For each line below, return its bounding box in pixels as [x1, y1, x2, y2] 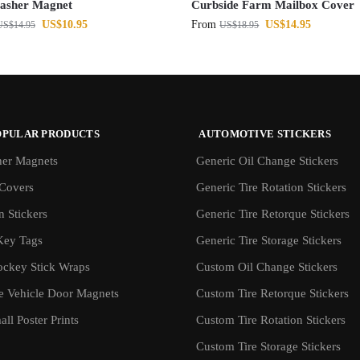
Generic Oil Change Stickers [196, 153, 338, 167]
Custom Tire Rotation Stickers [196, 313, 346, 326]
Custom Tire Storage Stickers [196, 339, 341, 353]
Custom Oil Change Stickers [196, 260, 337, 273]
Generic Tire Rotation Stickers [196, 180, 346, 194]
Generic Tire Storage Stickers [196, 233, 342, 247]
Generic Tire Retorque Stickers [196, 207, 350, 220]
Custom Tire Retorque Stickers [196, 286, 349, 300]
